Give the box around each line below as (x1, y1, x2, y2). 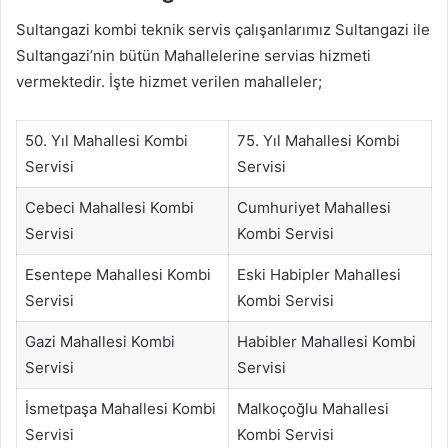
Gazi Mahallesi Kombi (24, 332, 175, 352)
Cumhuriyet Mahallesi (236, 198, 391, 218)
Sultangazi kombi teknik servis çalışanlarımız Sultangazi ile (16, 20, 430, 40)
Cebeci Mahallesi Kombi (24, 198, 194, 218)
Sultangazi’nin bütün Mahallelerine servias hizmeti (16, 46, 371, 66)
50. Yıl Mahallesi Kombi (24, 131, 188, 151)
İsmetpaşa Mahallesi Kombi (24, 399, 216, 419)
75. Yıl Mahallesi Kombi (236, 131, 400, 151)
